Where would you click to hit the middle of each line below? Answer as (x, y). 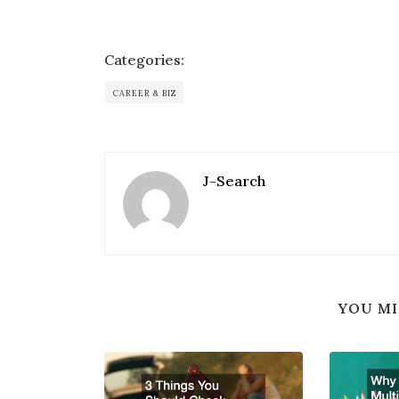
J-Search (234, 181)
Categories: (144, 60)
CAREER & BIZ (145, 94)
